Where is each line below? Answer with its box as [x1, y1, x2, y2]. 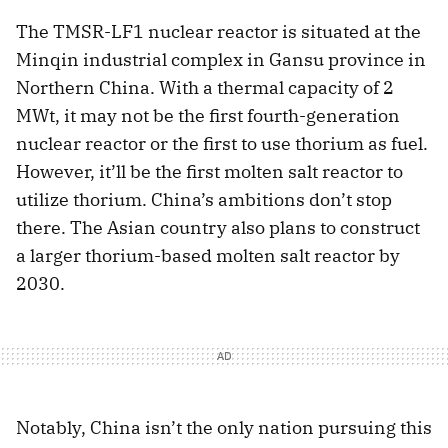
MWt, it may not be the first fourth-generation [16, 104, 400, 128]
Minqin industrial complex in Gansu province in [16, 48, 426, 72]
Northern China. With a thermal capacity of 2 [16, 76, 394, 100]
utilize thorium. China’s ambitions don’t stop [16, 188, 392, 212]
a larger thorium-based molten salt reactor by [16, 244, 400, 268]
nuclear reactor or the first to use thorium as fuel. [16, 132, 428, 156]
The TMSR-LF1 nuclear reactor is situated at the [16, 20, 421, 44]
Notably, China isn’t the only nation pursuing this [16, 416, 432, 440]
